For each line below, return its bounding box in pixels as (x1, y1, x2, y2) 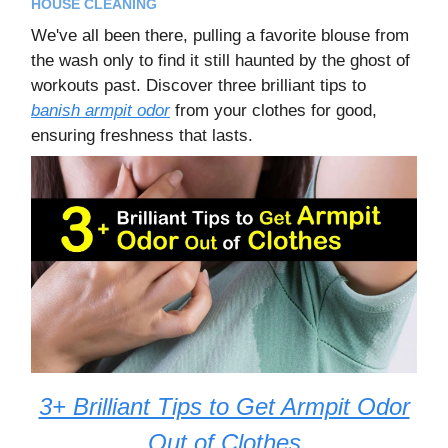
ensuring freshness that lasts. (31, 125, 253, 145)
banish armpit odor (31, 100, 170, 120)
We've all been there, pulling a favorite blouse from (31, 25, 409, 45)
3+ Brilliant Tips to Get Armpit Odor (38, 393, 410, 421)
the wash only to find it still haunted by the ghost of (31, 50, 410, 70)
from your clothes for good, (170, 100, 377, 120)
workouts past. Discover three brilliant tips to (31, 75, 366, 95)
